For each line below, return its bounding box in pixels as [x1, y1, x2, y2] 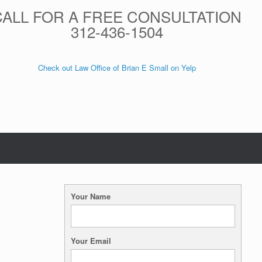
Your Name [71, 191, 111, 202]
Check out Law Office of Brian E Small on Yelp [37, 61, 196, 73]
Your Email [71, 235, 112, 246]
